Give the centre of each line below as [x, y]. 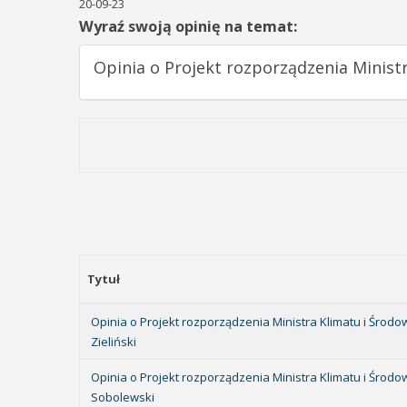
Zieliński [114, 342]
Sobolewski [123, 397]
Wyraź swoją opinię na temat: [188, 26]
